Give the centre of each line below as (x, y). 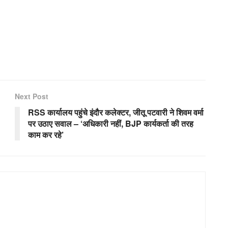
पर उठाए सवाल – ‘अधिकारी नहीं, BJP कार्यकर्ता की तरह (111, 123)
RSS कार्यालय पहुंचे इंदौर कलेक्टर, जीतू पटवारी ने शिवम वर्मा (116, 112)
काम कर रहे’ (46, 134)
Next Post (32, 96)
